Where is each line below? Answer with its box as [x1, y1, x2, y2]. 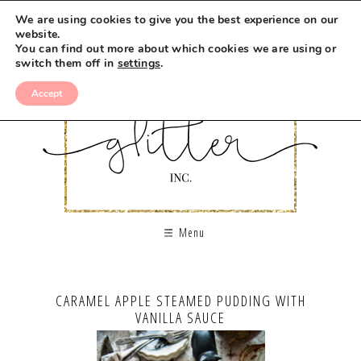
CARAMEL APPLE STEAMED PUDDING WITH [55, 291, 306, 310]
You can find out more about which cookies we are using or [15, 41, 337, 56]
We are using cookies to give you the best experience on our [15, 12, 338, 27]
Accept [31, 87, 62, 100]
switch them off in [15, 56, 118, 71]
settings [117, 56, 161, 71]
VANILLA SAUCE [135, 308, 226, 327]
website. [15, 27, 60, 42]
